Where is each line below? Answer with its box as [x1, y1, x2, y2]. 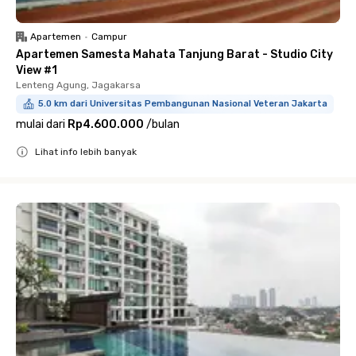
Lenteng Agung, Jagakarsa [16, 79, 141, 91]
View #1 [16, 64, 57, 77]
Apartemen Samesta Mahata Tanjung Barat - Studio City [16, 48, 333, 61]
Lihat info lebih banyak [35, 146, 137, 157]
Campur [91, 31, 127, 42]
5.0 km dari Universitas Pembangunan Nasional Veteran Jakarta [38, 99, 327, 109]
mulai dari [16, 118, 65, 131]
